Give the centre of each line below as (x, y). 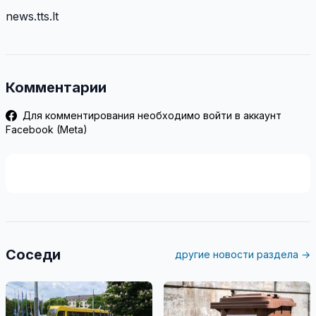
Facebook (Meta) (47, 130)
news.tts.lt (32, 17)
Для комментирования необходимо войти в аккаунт (151, 116)
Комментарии (56, 88)
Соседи (33, 255)
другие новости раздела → (243, 255)
